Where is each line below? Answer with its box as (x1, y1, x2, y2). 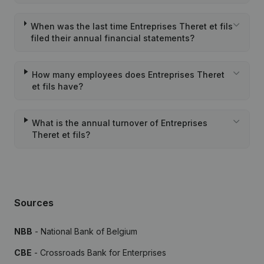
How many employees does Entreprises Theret (32, 70, 225, 80)
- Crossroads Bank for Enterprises (32, 247, 166, 258)
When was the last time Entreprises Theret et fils (30, 21, 233, 31)
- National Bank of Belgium (32, 226, 137, 236)
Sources (14, 197, 54, 209)
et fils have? (32, 81, 84, 91)
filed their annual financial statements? (30, 33, 194, 43)
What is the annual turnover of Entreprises (32, 118, 208, 128)
